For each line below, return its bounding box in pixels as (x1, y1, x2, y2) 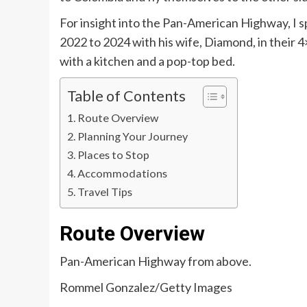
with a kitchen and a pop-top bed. (60, 53, 235, 69)
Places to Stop (77, 148, 152, 162)
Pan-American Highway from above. (60, 254, 251, 269)
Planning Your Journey (77, 130, 191, 143)
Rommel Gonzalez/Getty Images (60, 280, 232, 295)
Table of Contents (67, 87, 186, 106)
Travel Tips (77, 185, 133, 199)
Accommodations (77, 167, 170, 180)
